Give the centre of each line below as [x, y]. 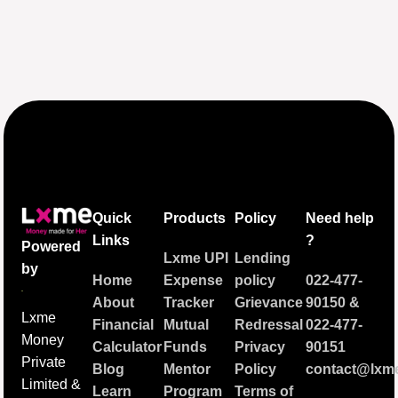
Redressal [268, 325]
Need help [339, 219]
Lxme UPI [196, 259]
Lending [262, 259]
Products [195, 219]
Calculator [127, 347]
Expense [194, 281]
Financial [123, 325]
